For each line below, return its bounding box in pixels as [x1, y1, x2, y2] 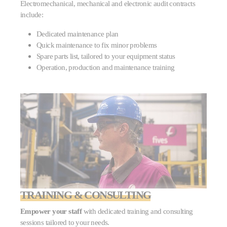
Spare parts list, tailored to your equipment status [36, 52, 175, 61]
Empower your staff [20, 207, 84, 216]
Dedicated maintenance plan [36, 29, 119, 39]
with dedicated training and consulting [83, 207, 193, 216]
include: [20, 10, 44, 19]
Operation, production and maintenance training [36, 63, 175, 72]
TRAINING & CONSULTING [20, 188, 151, 202]
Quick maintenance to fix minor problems [36, 41, 157, 50]
